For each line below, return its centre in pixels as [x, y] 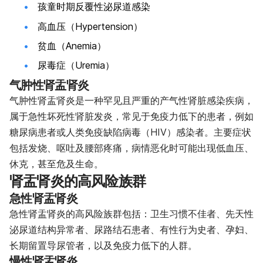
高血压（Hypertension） [90, 26]
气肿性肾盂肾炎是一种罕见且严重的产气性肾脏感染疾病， [131, 100]
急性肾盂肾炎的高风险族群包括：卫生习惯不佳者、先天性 [131, 213]
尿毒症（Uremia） [76, 65]
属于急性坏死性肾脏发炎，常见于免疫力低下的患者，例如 [131, 116]
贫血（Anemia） [72, 46]
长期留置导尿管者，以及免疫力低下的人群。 [103, 245]
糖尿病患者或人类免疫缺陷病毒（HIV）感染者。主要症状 [130, 132]
